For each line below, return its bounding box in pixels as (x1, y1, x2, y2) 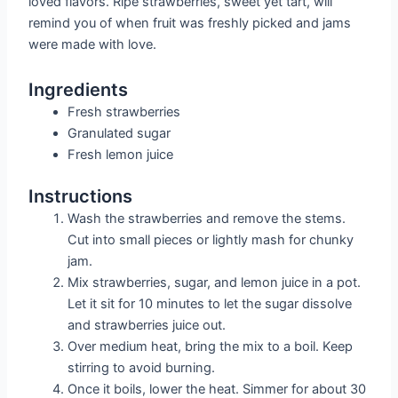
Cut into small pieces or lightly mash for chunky (68, 231, 354, 248)
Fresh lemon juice (68, 146, 174, 163)
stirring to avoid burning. (68, 359, 216, 376)
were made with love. (28, 36, 157, 53)
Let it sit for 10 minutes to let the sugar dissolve (68, 295, 353, 312)
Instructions (28, 185, 133, 207)
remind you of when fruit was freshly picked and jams (28, 15, 352, 32)
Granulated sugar (68, 124, 171, 141)
